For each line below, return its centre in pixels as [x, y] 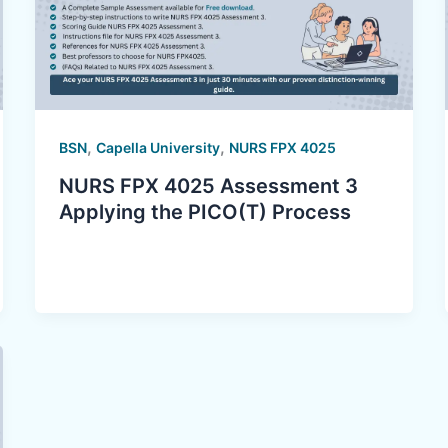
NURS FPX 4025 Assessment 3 [208, 186]
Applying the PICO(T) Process [204, 212]
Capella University [157, 148]
